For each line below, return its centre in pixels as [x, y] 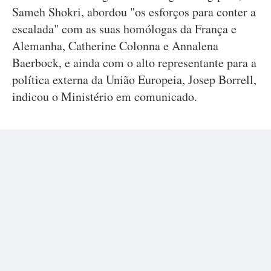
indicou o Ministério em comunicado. [105, 96]
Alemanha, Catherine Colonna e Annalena [115, 46]
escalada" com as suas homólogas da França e [124, 29]
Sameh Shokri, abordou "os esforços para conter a [134, 12]
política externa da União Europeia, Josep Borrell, [134, 80]
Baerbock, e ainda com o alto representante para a [134, 63]
